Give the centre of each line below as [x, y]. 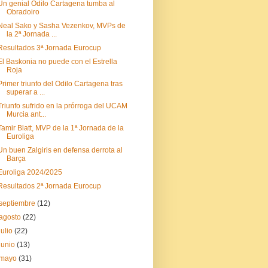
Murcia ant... [26, 114]
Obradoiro [23, 12]
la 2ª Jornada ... [31, 34]
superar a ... [25, 92]
